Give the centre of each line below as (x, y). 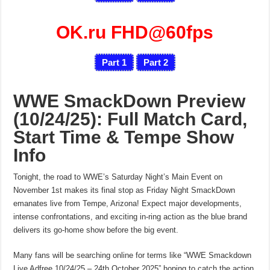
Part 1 (114, 62)
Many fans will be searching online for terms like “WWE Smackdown (133, 255)
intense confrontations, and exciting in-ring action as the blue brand (130, 216)
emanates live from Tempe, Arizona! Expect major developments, (128, 203)
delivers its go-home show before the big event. (96, 230)
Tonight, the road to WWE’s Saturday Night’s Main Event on (118, 177)
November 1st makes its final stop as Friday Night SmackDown (124, 190)
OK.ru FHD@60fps (135, 32)
